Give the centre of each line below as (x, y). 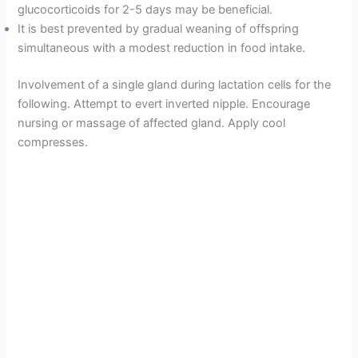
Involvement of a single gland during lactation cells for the (175, 85)
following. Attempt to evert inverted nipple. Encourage (164, 104)
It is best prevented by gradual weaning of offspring (159, 29)
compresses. (53, 143)
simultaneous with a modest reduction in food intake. (162, 48)
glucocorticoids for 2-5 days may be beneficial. (145, 10)
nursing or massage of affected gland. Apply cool (152, 123)
